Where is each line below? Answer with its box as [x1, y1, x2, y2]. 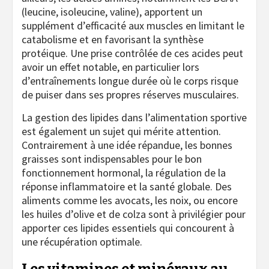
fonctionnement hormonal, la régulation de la [22, 165, 226, 180]
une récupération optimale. [22, 234, 142, 249]
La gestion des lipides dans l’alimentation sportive [22, 110, 247, 124]
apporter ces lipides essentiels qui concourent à [22, 220, 234, 235]
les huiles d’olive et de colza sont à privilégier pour [22, 207, 246, 221]
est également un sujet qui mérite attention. [22, 124, 221, 138]
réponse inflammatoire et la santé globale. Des [22, 179, 232, 193]
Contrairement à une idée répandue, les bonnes [22, 138, 232, 152]
